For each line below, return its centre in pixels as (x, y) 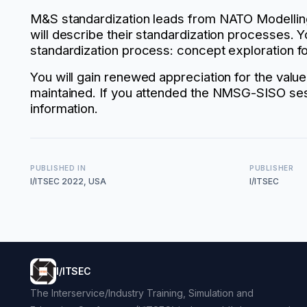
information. (66, 109)
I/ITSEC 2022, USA (68, 181)
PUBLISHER (272, 168)
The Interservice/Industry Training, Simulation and (142, 293)
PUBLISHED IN (58, 168)
